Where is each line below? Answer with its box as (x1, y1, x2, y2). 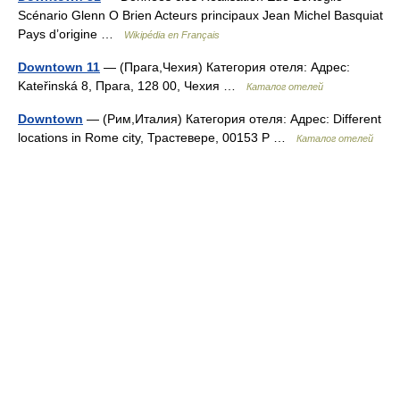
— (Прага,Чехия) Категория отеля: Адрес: (100, 60, 350, 74)
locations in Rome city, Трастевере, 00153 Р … (18, 130, 296, 145)
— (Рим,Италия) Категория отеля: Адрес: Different (83, 112, 381, 126)
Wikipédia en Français (124, 29, 220, 40)
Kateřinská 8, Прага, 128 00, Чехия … (18, 79, 246, 93)
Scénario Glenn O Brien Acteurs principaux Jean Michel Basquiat (18, 8, 383, 22)
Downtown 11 (18, 60, 100, 74)
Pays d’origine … (18, 27, 124, 41)
